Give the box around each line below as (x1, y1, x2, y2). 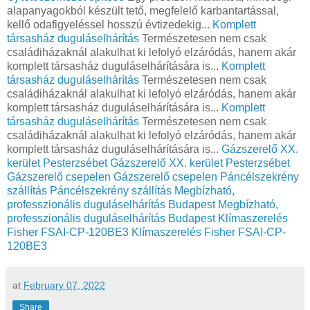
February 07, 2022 (24, 279, 105, 291)
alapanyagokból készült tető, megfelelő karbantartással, (7, 4, 279, 17)
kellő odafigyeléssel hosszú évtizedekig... (7, 18, 212, 30)
